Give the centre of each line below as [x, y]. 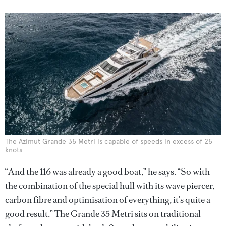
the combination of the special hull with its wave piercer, [110, 185]
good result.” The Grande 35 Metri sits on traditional [103, 214]
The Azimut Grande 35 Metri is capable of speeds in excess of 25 [109, 141]
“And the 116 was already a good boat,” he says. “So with [107, 171]
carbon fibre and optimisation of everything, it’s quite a [108, 200]
